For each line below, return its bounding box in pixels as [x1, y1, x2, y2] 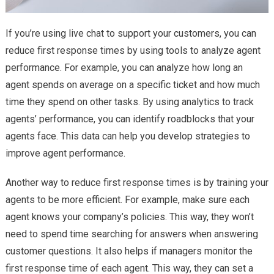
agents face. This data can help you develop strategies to [5, 130, 250, 143]
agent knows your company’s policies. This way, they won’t [5, 211, 254, 223]
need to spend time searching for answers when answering [5, 228, 258, 240]
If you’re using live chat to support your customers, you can [5, 28, 256, 40]
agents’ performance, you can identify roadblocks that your [5, 113, 254, 125]
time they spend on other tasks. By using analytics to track [5, 96, 254, 108]
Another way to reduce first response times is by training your [5, 177, 268, 189]
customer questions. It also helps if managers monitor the [5, 245, 253, 257]
